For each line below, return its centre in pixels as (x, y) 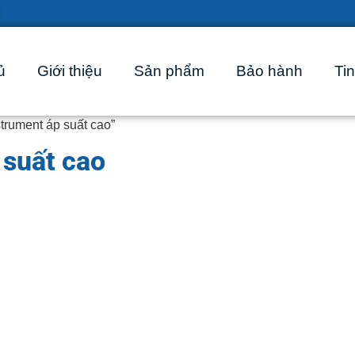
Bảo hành (269, 71)
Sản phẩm (169, 71)
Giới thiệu (69, 71)
